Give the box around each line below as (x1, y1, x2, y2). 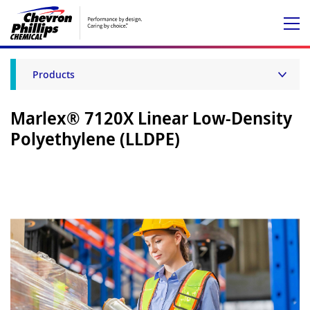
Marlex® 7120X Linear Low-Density (10, 106, 292, 129)
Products (33, 68, 75, 81)
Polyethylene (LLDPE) (10, 127, 180, 150)
